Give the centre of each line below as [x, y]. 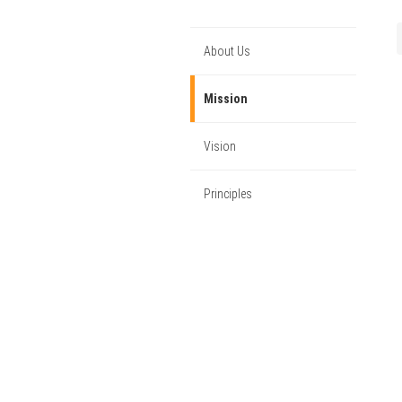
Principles [228, 194]
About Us [227, 51]
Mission [226, 99]
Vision [220, 146]
